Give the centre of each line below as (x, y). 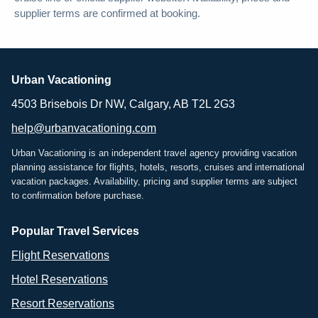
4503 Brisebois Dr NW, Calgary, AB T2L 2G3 (123, 104)
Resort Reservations (63, 304)
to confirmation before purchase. (78, 196)
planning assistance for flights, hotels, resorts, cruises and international (158, 168)
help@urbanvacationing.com (84, 128)
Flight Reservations (60, 256)
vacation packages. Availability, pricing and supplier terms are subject (154, 182)
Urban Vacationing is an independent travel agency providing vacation (154, 153)
